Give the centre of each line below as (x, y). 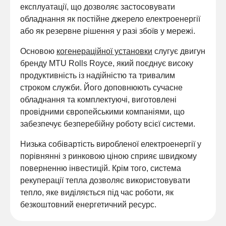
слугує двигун (179, 51)
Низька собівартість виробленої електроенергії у (111, 144)
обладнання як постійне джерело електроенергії (110, 19)
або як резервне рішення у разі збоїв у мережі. (108, 31)
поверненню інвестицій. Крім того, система (101, 168)
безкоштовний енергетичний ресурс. (88, 204)
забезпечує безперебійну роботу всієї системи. (108, 124)
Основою (38, 51)
